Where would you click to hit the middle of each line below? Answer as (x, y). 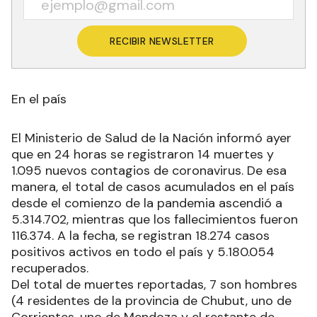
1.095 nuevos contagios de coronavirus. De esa (149, 171)
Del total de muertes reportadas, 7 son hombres (154, 285)
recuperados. (50, 269)
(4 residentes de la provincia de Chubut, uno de (151, 301)
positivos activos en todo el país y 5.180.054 (143, 252)
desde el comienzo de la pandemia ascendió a (147, 203)
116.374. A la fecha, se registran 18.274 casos (140, 236)
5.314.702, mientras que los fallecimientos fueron (155, 220)
